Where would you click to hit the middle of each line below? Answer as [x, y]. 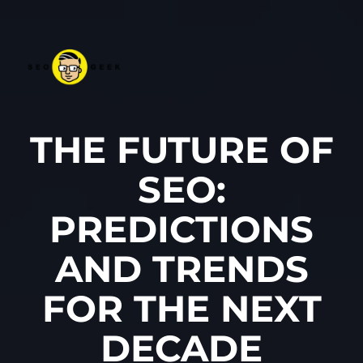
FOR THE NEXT [181, 308]
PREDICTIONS [181, 229]
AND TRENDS [181, 269]
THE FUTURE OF [181, 149]
